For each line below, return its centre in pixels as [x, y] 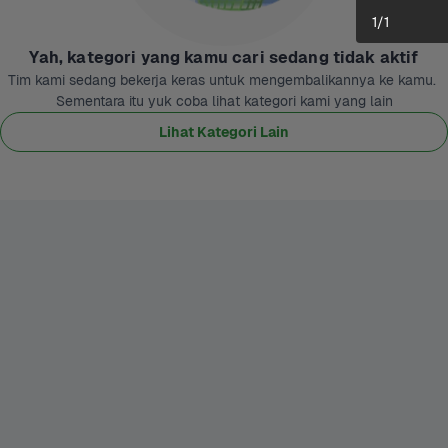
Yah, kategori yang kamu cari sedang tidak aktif [224, 57]
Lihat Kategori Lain [224, 131]
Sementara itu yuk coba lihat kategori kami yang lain [224, 101]
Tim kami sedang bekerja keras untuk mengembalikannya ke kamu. [222, 80]
